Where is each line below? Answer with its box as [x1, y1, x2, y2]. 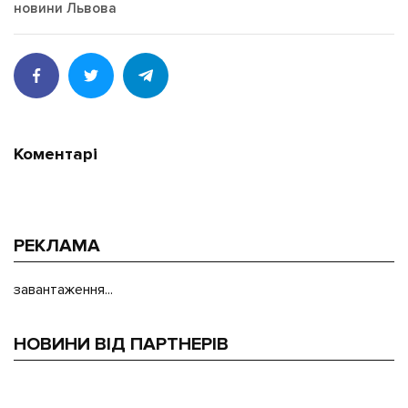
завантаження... [14, 280, 113, 300]
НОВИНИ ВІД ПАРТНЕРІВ [14, 333, 229, 356]
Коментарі [14, 144, 97, 166]
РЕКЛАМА [14, 235, 100, 258]
